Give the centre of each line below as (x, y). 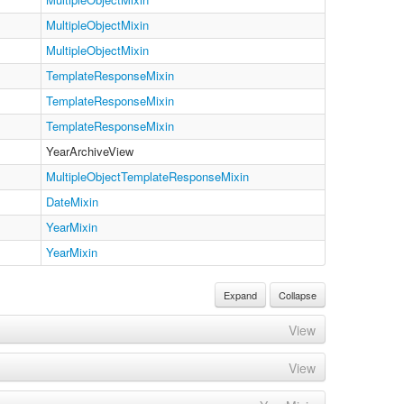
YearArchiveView (90, 151)
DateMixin (72, 202)
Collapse (298, 295)
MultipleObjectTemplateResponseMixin (147, 176)
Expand (240, 295)
